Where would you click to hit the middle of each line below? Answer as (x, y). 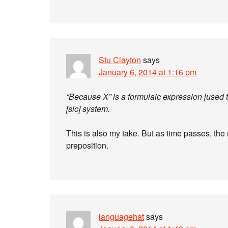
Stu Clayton (120, 60)
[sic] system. (88, 109)
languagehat (121, 217)
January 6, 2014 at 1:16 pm (148, 72)
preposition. (87, 145)
